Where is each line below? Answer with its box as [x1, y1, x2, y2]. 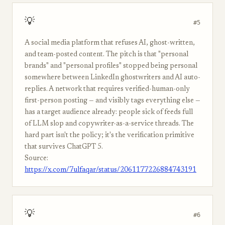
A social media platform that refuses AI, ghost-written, [25, 40, 195, 47]
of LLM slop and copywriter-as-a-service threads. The [25, 121, 194, 128]
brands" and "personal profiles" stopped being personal [25, 63, 197, 70]
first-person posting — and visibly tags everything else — [25, 97, 200, 104]
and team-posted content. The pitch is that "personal [25, 51, 188, 58]
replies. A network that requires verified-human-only [25, 86, 190, 93]
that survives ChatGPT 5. [25, 144, 103, 151]
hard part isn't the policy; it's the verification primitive [25, 132, 194, 139]
